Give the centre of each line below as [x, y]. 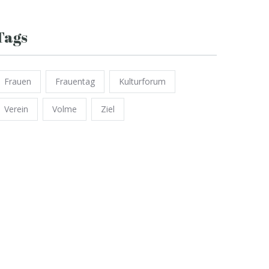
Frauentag [75, 81]
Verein [16, 109]
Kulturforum [142, 81]
